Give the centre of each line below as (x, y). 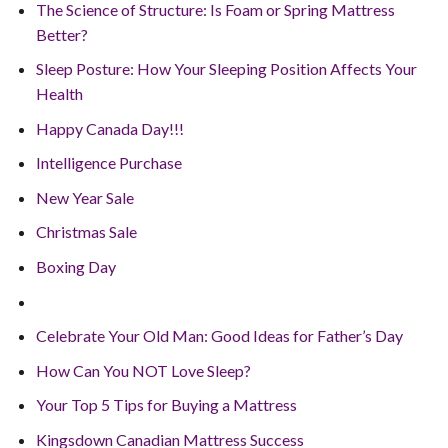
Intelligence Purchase (108, 163)
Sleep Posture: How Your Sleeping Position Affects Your (226, 69)
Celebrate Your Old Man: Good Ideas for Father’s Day (219, 336)
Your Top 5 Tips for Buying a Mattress (166, 405)
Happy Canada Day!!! (109, 128)
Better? (61, 34)
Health (59, 94)
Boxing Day (75, 267)
